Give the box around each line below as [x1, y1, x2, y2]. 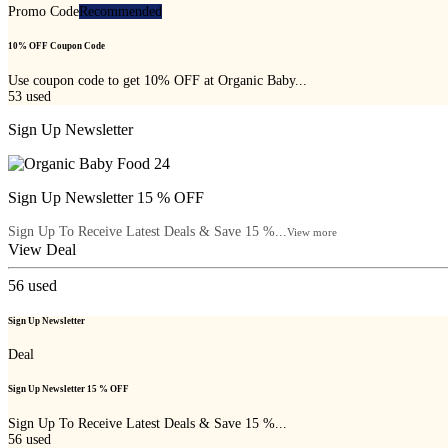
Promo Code [8, 4, 79, 20]
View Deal [8, 240, 76, 258]
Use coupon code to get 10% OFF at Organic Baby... [8, 72, 307, 88]
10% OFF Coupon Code [8, 41, 105, 52]
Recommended [79, 4, 162, 20]
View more [287, 225, 337, 238]
